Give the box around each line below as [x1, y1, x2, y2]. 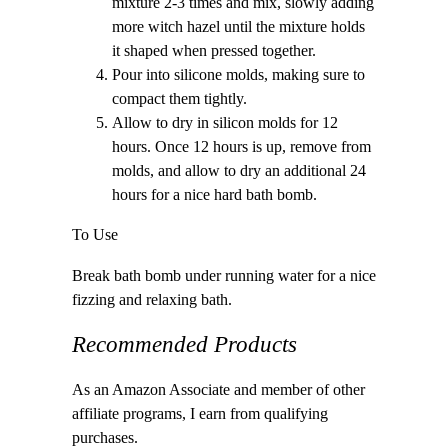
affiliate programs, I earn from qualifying [72, 405, 328, 424]
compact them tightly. [112, 90, 247, 109]
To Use [72, 226, 118, 245]
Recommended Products [72, 332, 297, 358]
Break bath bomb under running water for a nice [72, 266, 376, 285]
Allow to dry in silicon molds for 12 [112, 114, 338, 133]
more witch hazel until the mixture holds [112, 18, 365, 37]
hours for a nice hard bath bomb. [112, 186, 317, 205]
